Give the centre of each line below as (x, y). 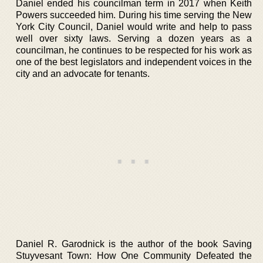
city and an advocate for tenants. (83, 73)
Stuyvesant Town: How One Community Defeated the (134, 255)
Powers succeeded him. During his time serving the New (134, 15)
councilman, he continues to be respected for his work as (134, 50)
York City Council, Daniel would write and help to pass (134, 26)
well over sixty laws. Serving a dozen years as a (134, 38)
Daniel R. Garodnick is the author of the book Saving (134, 244)
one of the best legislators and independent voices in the (134, 62)
